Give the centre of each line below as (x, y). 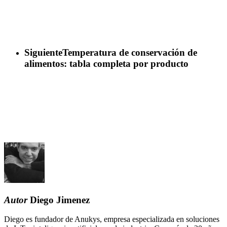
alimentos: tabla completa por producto (106, 63)
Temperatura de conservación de (130, 52)
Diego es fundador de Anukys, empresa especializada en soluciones (112, 219)
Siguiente (43, 52)
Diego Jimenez (59, 200)
